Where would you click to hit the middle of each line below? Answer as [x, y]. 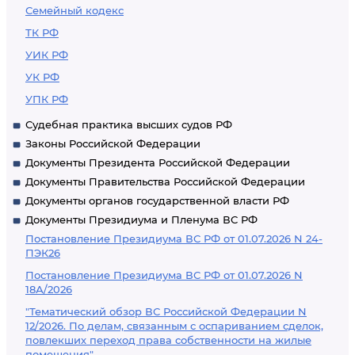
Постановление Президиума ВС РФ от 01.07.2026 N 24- [174, 239]
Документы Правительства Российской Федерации [165, 181]
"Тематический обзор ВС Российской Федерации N [166, 311]
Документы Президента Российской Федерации [158, 162]
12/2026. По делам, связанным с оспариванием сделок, [174, 326]
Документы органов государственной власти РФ [157, 200]
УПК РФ [47, 99]
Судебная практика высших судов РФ [129, 124]
